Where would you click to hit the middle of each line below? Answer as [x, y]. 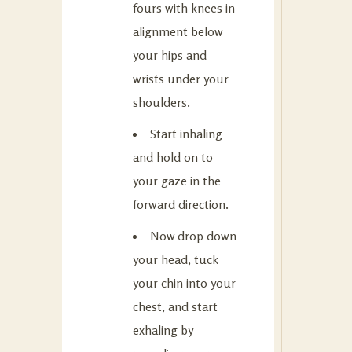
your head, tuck [175, 259]
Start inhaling [186, 133]
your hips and [170, 55]
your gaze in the [177, 180]
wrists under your [181, 78]
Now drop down [193, 235]
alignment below [178, 31]
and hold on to [173, 157]
